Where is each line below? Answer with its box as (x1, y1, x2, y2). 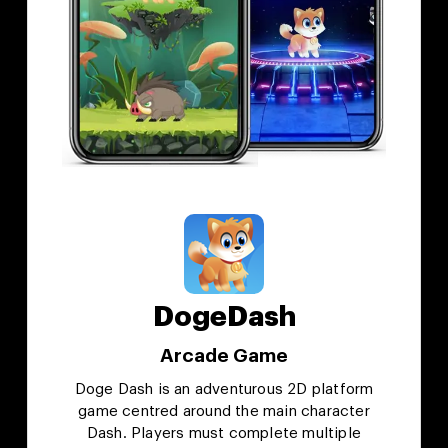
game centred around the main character (78, 404, 370, 420)
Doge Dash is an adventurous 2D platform (74, 382, 374, 398)
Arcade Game (160, 346, 288, 366)
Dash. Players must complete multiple (86, 426, 362, 442)
